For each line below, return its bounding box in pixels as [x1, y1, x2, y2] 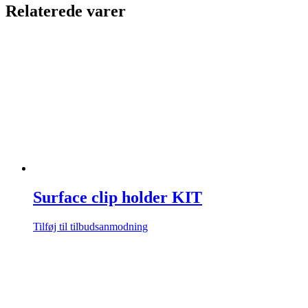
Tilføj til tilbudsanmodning [33, 221, 148, 233]
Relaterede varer [5, 2, 126, 21]
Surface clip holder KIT [33, 188, 202, 207]
